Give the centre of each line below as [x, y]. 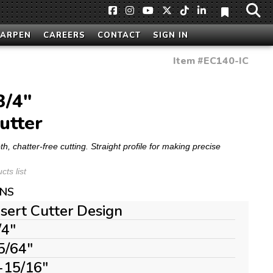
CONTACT [119, 35]
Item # [188, 61]
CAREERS [64, 35]
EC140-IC [226, 61]
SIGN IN [171, 35]
